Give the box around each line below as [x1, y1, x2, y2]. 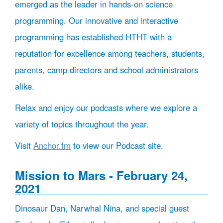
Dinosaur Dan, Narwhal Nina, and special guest [15, 202, 189, 214]
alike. [15, 80, 34, 92]
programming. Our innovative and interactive [15, 14, 178, 26]
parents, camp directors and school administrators [15, 64, 198, 76]
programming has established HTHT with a [15, 31, 172, 43]
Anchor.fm [33, 139, 71, 151]
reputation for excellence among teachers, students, [15, 47, 205, 59]
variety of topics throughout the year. [15, 118, 149, 130]
